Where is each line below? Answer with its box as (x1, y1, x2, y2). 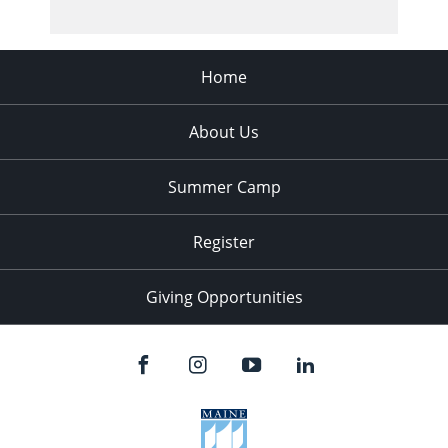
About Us (189, 120, 259, 143)
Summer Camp (167, 175, 281, 198)
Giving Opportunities (145, 285, 303, 308)
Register (193, 230, 255, 253)
